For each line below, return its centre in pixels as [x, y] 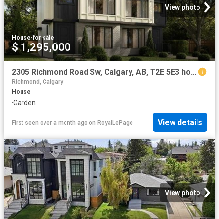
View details [180, 123]
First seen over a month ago [50, 122]
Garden [24, 102]
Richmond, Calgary [37, 81]
